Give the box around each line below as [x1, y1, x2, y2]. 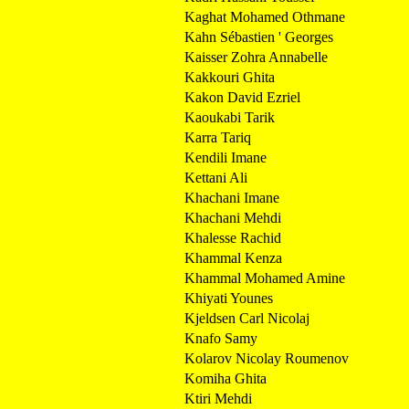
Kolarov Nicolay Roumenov [184, 350, 349, 366]
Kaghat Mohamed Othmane [184, 8, 345, 25]
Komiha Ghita [184, 370, 267, 386]
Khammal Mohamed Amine [184, 269, 345, 286]
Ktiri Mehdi [184, 390, 252, 406]
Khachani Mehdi [184, 209, 281, 225]
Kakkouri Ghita [184, 68, 275, 85]
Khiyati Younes [184, 289, 273, 306]
